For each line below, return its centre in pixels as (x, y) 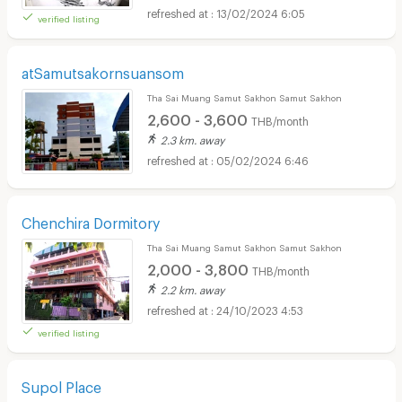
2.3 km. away (192, 139)
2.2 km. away (192, 288)
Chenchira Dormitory (90, 221)
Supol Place (61, 385)
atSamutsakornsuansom (102, 71)
